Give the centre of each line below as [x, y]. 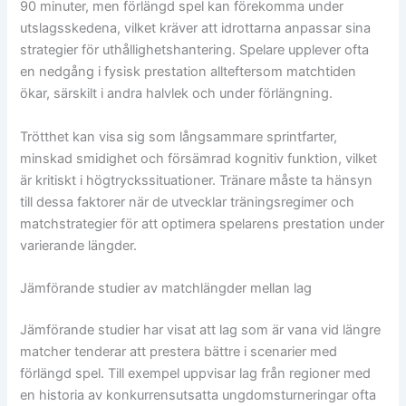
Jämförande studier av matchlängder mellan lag [166, 288]
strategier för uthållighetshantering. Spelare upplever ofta [195, 50]
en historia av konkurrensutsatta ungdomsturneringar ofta [198, 395]
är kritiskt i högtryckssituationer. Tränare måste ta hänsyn [197, 180]
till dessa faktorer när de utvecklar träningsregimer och [188, 202]
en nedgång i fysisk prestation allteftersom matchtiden [188, 72]
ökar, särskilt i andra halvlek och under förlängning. [177, 94]
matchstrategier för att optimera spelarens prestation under [203, 223]
